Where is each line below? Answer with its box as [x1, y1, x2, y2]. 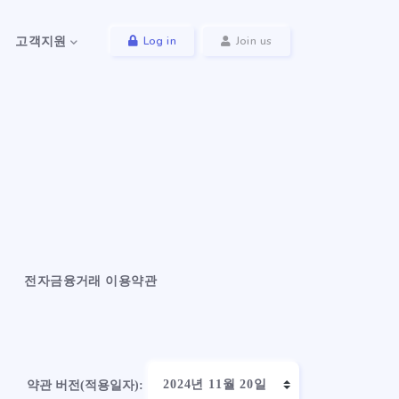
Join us [235, 33, 273, 48]
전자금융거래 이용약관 [24, 274, 157, 288]
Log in [142, 33, 177, 48]
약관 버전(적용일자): [26, 378, 143, 392]
